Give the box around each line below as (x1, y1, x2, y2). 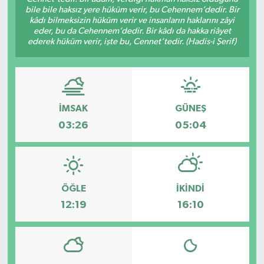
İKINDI (176, 183, 205, 193)
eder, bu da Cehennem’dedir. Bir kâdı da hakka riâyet (33, 26, 231, 35)
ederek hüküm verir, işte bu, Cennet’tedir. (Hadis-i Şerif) (28, 37, 236, 46)
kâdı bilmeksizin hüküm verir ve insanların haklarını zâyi (29, 15, 235, 25)
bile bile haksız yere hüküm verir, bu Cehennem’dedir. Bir (25, 5, 239, 14)
